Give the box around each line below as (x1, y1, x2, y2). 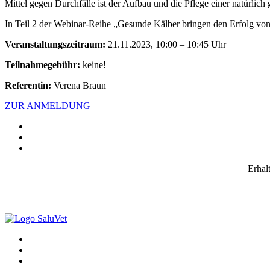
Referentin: (5, 80, 54, 90)
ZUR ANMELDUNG (5, 100, 90, 111)
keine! (80, 59, 106, 70)
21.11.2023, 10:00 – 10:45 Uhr (105, 39, 226, 49)
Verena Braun (54, 80, 106, 90)
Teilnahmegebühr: (5, 59, 80, 70)
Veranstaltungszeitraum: (5, 39, 105, 49)
